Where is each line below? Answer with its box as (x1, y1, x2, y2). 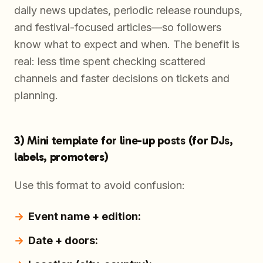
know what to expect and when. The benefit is (14, 38, 240, 50)
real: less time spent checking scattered (14, 55, 205, 68)
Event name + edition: (28, 210, 141, 222)
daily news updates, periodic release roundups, (14, 4, 242, 16)
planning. (14, 89, 58, 102)
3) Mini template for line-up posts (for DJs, (14, 133, 233, 147)
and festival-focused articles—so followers (14, 21, 221, 33)
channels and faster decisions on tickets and (14, 72, 230, 85)
